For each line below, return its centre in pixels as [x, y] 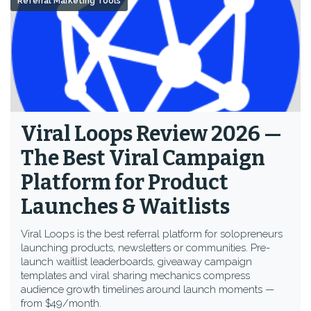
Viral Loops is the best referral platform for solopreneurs [152, 234]
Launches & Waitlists [125, 207]
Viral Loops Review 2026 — [151, 134]
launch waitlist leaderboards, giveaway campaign [136, 262]
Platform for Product [125, 183]
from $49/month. [61, 303]
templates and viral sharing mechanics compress [135, 276]
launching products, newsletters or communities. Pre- [145, 248]
